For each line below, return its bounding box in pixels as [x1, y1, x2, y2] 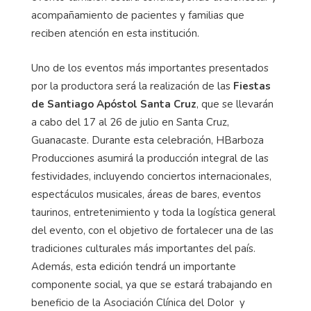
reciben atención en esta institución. [31, 26, 199, 41]
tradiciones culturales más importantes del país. [31, 242, 255, 256]
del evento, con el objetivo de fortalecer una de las [31, 224, 274, 238]
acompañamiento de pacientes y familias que [31, 8, 244, 23]
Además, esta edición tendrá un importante [31, 260, 236, 274]
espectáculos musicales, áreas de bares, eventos [31, 187, 261, 202]
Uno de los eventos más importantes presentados [31, 61, 269, 76]
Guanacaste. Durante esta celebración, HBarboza [31, 133, 264, 148]
